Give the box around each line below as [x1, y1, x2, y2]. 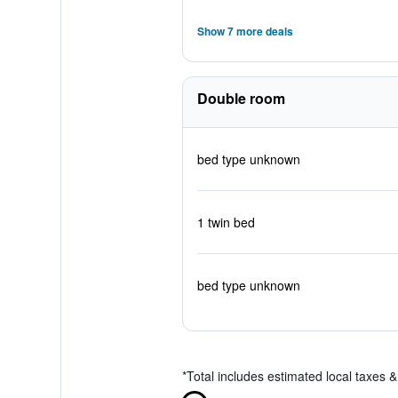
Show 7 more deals [196, 23, 293, 39]
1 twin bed [196, 213, 255, 231]
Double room [196, 88, 285, 108]
